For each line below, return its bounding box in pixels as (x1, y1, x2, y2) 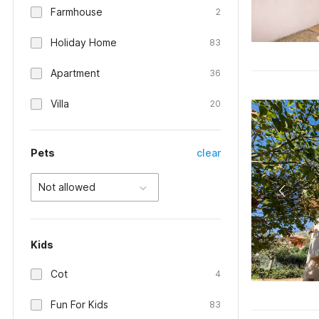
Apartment (51, 67, 100, 79)
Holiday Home (51, 36, 117, 48)
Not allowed (38, 181, 95, 193)
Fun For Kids (51, 298, 108, 310)
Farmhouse (51, 6, 103, 18)
